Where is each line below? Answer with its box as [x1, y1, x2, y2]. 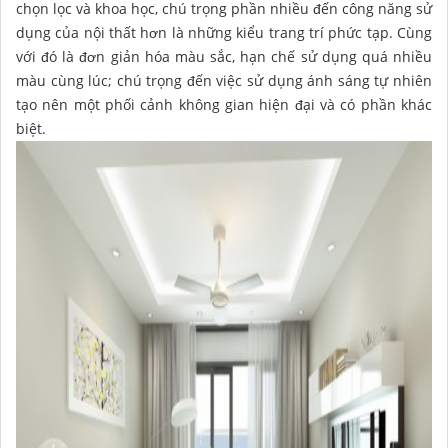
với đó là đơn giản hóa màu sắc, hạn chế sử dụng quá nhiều [16, 46, 432, 66]
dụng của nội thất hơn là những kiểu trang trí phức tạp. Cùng [16, 22, 432, 42]
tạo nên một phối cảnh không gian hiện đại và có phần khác [16, 94, 432, 114]
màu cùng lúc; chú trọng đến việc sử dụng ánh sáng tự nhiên [16, 70, 432, 90]
